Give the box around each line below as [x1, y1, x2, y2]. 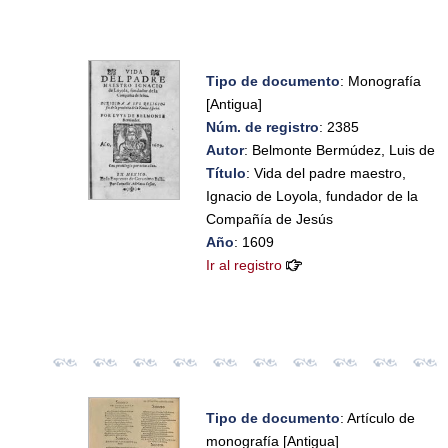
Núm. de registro [206, 118, 320, 135]
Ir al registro [206, 256, 283, 273]
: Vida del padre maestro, [246, 164, 407, 181]
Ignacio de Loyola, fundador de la [206, 187, 419, 204]
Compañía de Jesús [206, 210, 334, 227]
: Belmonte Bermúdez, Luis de [244, 141, 436, 158]
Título [206, 164, 247, 181]
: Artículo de [340, 409, 416, 426]
